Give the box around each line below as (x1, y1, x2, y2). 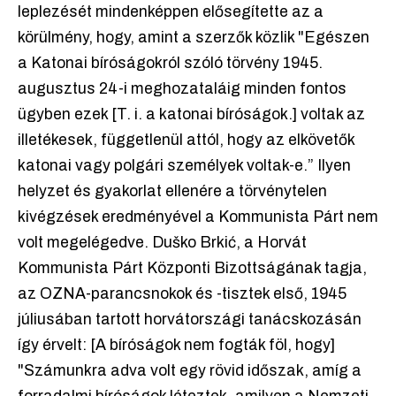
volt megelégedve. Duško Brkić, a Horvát (18, 234, 307, 252)
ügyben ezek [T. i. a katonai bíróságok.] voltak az (18, 106, 365, 124)
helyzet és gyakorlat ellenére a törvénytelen (18, 183, 327, 201)
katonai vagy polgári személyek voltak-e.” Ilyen (18, 157, 351, 175)
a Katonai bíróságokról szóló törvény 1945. (18, 55, 323, 72)
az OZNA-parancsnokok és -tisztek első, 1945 (18, 286, 346, 303)
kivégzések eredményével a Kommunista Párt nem (18, 209, 378, 226)
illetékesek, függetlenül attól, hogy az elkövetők (18, 132, 354, 149)
